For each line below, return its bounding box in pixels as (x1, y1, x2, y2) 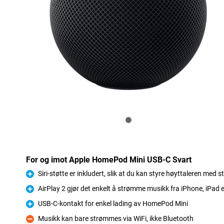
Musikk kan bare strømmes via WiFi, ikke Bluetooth (38, 214, 193, 223)
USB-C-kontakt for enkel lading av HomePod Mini (38, 199, 188, 208)
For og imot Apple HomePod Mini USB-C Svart (26, 155, 191, 165)
